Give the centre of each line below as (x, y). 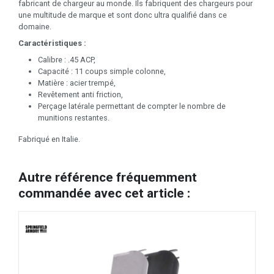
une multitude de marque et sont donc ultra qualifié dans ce (123, 15)
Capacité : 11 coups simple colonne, (102, 72)
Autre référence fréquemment (108, 177)
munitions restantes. (74, 118)
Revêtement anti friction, (80, 95)
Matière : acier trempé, (77, 83)
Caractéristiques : (52, 43)
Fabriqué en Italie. (49, 139)
